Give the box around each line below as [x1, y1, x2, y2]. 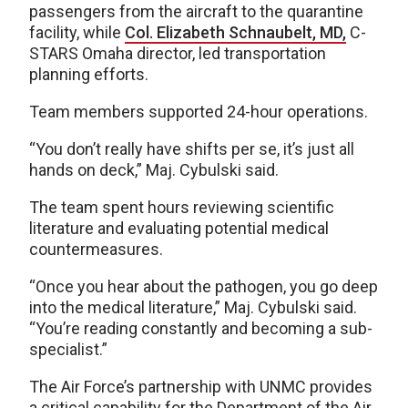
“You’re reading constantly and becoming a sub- [29, 318, 372, 338]
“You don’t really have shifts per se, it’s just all [29, 138, 354, 158]
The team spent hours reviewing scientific [29, 197, 334, 217]
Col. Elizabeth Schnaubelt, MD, [125, 22, 346, 42]
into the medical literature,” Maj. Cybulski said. [29, 297, 357, 317]
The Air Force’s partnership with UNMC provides [29, 376, 372, 396]
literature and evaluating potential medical [29, 218, 329, 238]
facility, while [29, 22, 125, 42]
